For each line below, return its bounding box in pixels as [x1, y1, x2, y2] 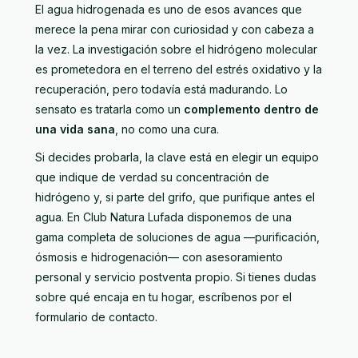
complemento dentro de [184, 101, 319, 116]
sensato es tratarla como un [35, 101, 184, 116]
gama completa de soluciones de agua [35, 229, 241, 244]
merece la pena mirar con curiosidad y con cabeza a [35, 22, 314, 36]
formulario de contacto [35, 309, 155, 324]
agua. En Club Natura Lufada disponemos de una [35, 209, 292, 224]
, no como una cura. [115, 121, 219, 136]
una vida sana [35, 121, 115, 136]
